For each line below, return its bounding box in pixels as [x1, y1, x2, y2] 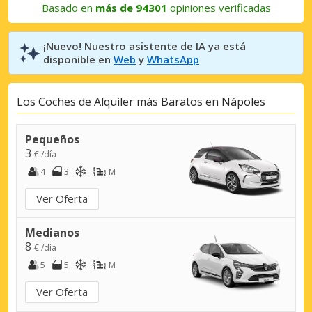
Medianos [25, 224, 79, 240]
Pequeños [25, 131, 79, 147]
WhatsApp [147, 52, 199, 66]
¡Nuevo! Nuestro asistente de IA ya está [43, 38, 246, 53]
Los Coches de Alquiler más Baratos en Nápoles [17, 94, 265, 110]
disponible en [43, 52, 114, 66]
